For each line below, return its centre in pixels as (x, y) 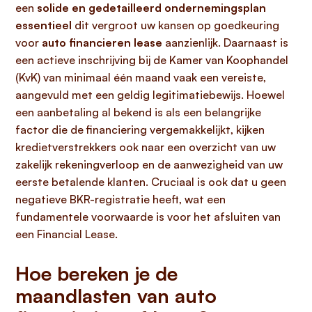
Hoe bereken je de (96, 273)
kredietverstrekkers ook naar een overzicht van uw (146, 147)
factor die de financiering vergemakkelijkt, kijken (140, 130)
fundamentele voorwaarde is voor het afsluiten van (148, 217)
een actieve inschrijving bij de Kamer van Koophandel (152, 60)
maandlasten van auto (116, 296)
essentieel (44, 25)
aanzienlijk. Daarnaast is (225, 42)
